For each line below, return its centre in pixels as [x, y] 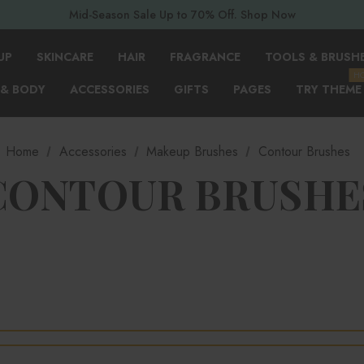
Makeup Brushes [193, 152]
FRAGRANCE [205, 57]
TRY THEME [329, 89]
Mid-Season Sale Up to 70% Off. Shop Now [182, 15]
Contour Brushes [304, 152]
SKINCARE [65, 57]
